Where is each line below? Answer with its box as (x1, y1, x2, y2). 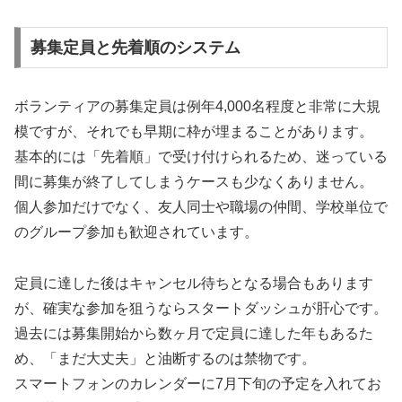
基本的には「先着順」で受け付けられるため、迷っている (14, 149, 388, 165)
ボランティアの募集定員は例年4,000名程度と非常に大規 (14, 99, 380, 115)
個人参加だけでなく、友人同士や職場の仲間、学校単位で (14, 199, 388, 215)
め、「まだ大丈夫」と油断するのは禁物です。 (14, 350, 316, 366)
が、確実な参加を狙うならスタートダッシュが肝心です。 (14, 300, 388, 316)
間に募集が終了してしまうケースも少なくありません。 (14, 174, 373, 190)
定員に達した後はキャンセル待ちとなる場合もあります (14, 275, 373, 291)
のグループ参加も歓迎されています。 (14, 224, 258, 240)
